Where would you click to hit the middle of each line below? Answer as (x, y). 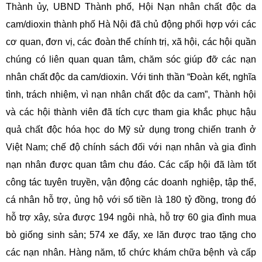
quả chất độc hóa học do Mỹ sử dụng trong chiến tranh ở (131, 130)
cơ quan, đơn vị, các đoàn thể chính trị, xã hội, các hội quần (131, 42)
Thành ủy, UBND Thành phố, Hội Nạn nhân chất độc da (131, 7)
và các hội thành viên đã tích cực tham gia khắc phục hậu (131, 112)
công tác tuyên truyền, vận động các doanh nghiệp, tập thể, (131, 182)
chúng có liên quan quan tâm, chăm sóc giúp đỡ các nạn (131, 60)
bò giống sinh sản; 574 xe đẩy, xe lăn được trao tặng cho (131, 235)
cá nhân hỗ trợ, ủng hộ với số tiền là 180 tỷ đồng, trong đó (131, 200)
